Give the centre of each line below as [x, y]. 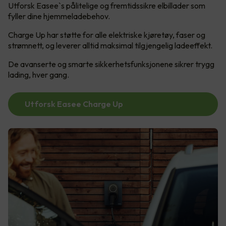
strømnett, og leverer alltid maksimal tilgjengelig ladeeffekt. [110, 46]
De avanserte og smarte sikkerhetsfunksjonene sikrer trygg [111, 64]
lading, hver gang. [39, 75]
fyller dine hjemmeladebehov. [59, 16]
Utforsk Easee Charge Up [74, 104]
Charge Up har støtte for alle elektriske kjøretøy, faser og [107, 35]
